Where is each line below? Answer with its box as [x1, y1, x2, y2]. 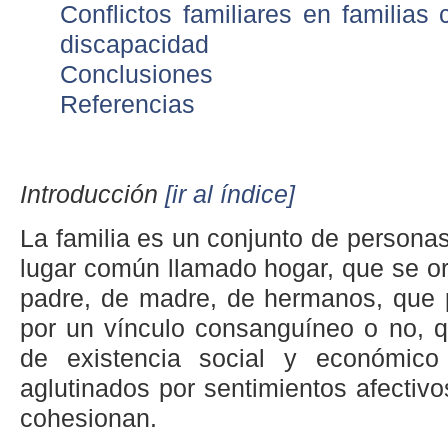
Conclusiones [60, 61, 213, 89]
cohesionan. [20, 405, 157, 433]
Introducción [20, 180, 165, 208]
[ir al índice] [165, 180, 295, 208]
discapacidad [60, 31, 209, 59]
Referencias [60, 91, 195, 119]
